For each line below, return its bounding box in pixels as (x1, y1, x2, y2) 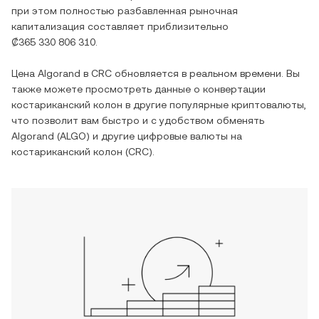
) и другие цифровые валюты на (86, 130, 242, 142)
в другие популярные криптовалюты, (122, 99, 306, 110)
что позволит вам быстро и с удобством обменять (11, 115, 264, 126)
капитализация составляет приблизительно (11, 21, 229, 32)
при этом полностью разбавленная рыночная (11, 5, 238, 16)
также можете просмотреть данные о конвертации (11, 83, 266, 95)
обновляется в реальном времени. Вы (112, 68, 300, 79)
